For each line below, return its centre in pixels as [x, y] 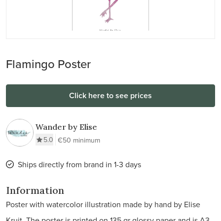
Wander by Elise [66, 127]
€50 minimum [79, 140]
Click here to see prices [110, 95]
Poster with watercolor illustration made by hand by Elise [103, 204]
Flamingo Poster [48, 64]
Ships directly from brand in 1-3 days [79, 164]
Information [35, 190]
